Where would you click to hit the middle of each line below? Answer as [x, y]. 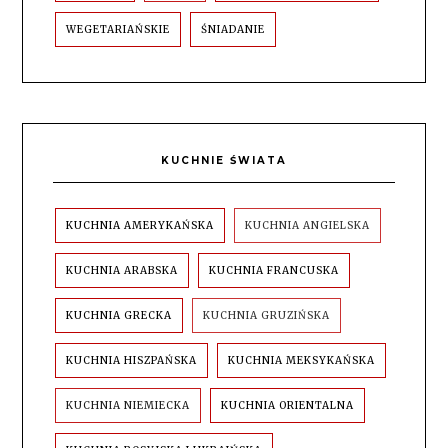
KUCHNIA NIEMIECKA [128, 406]
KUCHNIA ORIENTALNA [288, 406]
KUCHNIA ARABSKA [122, 271]
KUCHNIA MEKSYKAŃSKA [302, 361]
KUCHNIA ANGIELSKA [308, 226]
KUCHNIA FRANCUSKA [274, 271]
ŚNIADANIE [233, 30]
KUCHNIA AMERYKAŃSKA [140, 226]
